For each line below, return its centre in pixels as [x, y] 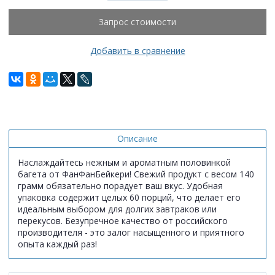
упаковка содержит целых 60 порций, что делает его [129, 197]
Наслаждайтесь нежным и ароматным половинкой [124, 162]
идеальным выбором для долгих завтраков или [117, 209]
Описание [137, 138]
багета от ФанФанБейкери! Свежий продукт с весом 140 [136, 174]
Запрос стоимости [137, 22]
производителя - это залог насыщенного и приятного [131, 232]
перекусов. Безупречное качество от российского [123, 220]
